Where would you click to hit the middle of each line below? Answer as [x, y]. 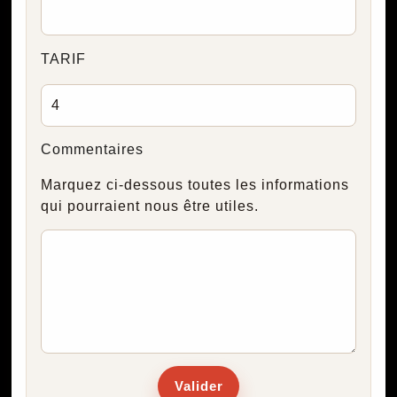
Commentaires [92, 149]
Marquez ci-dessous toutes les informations [195, 184]
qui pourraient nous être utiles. [149, 206]
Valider [198, 386]
